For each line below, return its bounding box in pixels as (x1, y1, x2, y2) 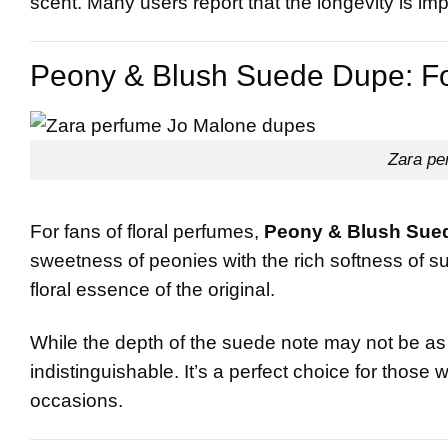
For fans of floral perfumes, (30, 220, 264, 242)
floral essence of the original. (30, 278, 275, 300)
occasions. (30, 389, 123, 411)
